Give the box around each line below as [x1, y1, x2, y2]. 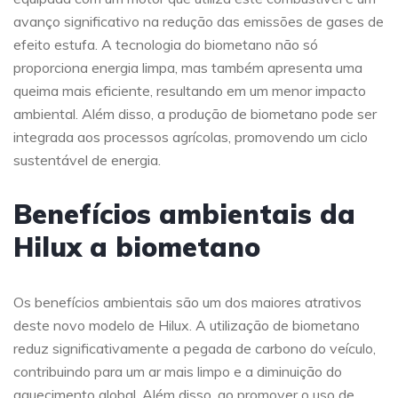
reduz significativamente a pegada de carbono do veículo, [13, 339, 376, 358]
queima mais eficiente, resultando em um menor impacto [13, 82, 366, 100]
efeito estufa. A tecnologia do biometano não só [13, 36, 318, 54]
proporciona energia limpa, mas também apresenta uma [13, 59, 362, 77]
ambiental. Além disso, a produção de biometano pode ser [13, 105, 377, 123]
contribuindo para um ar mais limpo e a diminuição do [13, 362, 342, 381]
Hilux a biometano [13, 230, 260, 265]
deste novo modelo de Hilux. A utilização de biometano [13, 316, 360, 335]
